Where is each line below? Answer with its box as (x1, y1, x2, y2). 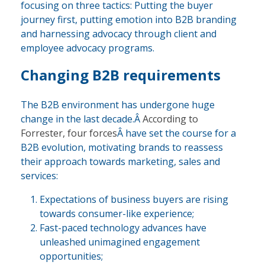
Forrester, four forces (21, 127, 117, 140)
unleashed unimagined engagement (40, 235, 200, 249)
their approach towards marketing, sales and (21, 155, 220, 169)
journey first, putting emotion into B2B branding (21, 13, 237, 27)
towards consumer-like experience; (40, 207, 194, 221)
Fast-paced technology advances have (40, 221, 206, 235)
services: (21, 169, 58, 183)
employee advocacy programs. (21, 41, 154, 55)
